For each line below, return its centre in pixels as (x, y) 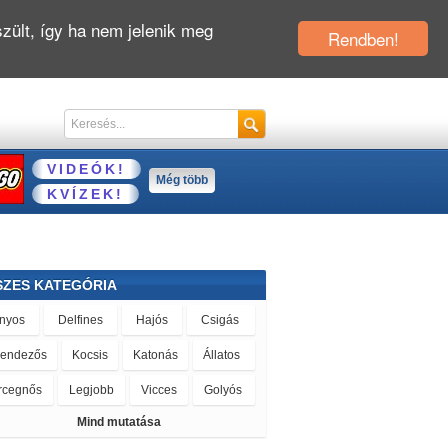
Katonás (155, 355)
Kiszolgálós (159, 425)
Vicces (159, 390)
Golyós (223, 390)
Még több (182, 180)
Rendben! (363, 38)
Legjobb (91, 390)
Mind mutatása (118, 422)
